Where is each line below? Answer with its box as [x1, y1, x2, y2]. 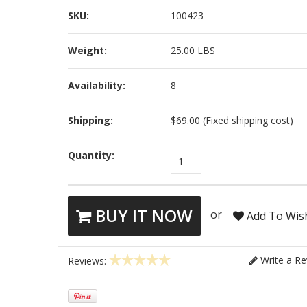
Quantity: [68, 149, 115, 162]
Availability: [68, 79, 126, 92]
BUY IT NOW [91, 204, 193, 227]
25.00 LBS [171, 44, 216, 57]
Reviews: [68, 254, 110, 268]
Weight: [68, 44, 108, 57]
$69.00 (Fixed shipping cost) [171, 114, 294, 127]
